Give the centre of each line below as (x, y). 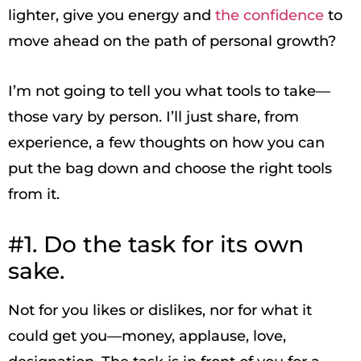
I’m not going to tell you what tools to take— (169, 91)
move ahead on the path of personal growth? (172, 41)
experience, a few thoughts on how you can (166, 143)
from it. (34, 194)
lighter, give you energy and (112, 15)
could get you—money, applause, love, (147, 336)
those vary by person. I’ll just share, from (154, 117)
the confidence (270, 15)
